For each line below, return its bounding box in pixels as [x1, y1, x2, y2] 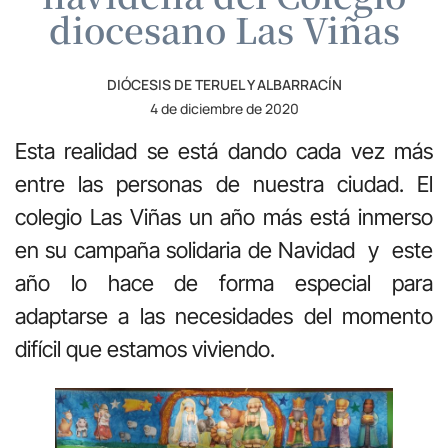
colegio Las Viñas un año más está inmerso [15, 203, 433, 230]
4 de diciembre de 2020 [149, 98, 299, 118]
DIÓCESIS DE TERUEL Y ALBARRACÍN [106, 74, 342, 94]
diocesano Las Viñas [48, 3, 400, 54]
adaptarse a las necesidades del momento [15, 302, 433, 329]
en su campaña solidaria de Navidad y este [15, 236, 433, 263]
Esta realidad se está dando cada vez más [15, 137, 433, 164]
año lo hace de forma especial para [15, 269, 433, 296]
